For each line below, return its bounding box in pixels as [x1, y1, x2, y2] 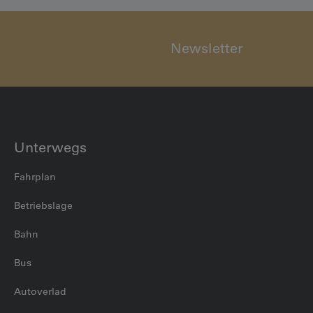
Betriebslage [14, 199, 73, 212]
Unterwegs [14, 139, 87, 156]
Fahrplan [14, 170, 56, 184]
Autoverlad [14, 285, 66, 298]
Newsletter [170, 40, 243, 57]
